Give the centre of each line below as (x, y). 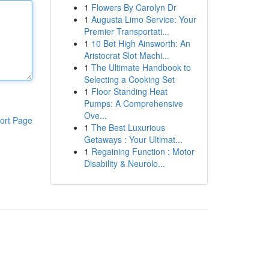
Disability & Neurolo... (124, 163)
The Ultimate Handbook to (141, 67)
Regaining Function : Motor (143, 151)
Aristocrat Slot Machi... (126, 55)
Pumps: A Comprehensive (133, 103)
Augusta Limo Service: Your (144, 19)
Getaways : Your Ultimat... (133, 139)
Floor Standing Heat (129, 91)
